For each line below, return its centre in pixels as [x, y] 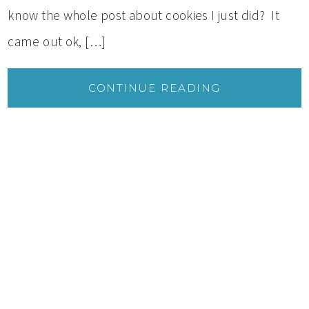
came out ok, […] [57, 41]
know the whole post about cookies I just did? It [144, 15]
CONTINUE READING [154, 88]
